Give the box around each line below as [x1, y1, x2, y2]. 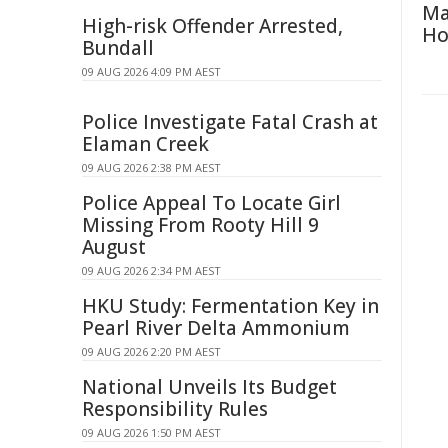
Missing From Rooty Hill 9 [82, 212, 319, 238]
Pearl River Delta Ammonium [82, 315, 350, 341]
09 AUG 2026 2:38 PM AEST [82, 160, 221, 175]
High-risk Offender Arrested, [82, 13, 343, 39]
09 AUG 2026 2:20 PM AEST [82, 344, 221, 359]
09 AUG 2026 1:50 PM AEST [82, 425, 221, 440]
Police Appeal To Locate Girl [82, 190, 341, 216]
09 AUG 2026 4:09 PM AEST [82, 64, 221, 79]
